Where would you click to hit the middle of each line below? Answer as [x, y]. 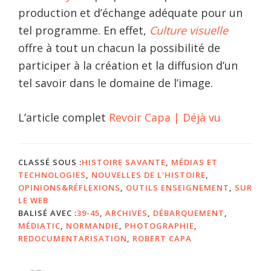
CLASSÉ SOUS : [50, 162]
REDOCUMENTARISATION [73, 238]
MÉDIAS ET [194, 162]
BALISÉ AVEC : [47, 213]
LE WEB [33, 200]
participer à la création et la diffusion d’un [128, 65]
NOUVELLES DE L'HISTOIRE [149, 175]
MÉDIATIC [39, 225]
